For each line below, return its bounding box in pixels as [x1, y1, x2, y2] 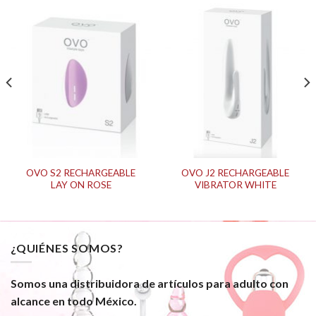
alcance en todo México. [11, 294, 137, 308]
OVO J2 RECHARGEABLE [181, 166, 289, 178]
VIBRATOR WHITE [194, 178, 276, 190]
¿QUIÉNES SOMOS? [11, 241, 123, 255]
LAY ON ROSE [50, 178, 111, 190]
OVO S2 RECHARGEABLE [26, 166, 135, 178]
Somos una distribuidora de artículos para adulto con [11, 276, 288, 291]
